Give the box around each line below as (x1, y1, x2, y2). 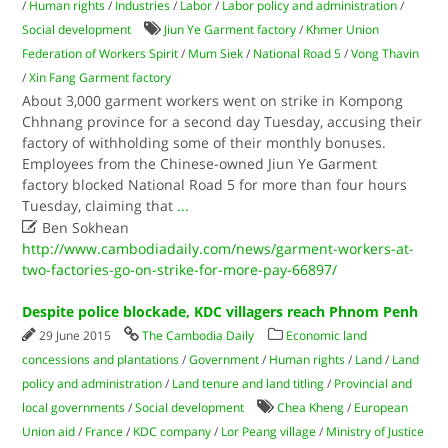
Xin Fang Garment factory (29, 69, 172, 86)
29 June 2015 (39, 327, 115, 344)
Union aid (22, 423, 76, 440)
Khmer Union (306, 21, 380, 38)
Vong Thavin (351, 45, 420, 62)
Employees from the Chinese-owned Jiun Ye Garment (22, 154, 378, 173)
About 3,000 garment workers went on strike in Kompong (22, 91, 404, 110)
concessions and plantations (22, 351, 180, 368)
